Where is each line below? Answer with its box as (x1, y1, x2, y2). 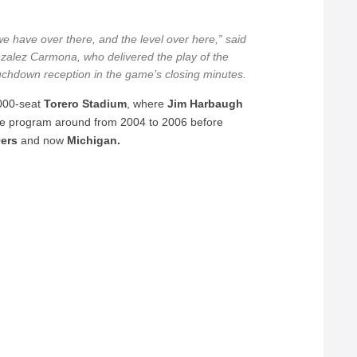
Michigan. (67, 134, 121, 147)
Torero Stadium (44, 97, 127, 110)
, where (127, 97, 168, 110)
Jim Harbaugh (167, 97, 244, 110)
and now (18, 134, 68, 147)
